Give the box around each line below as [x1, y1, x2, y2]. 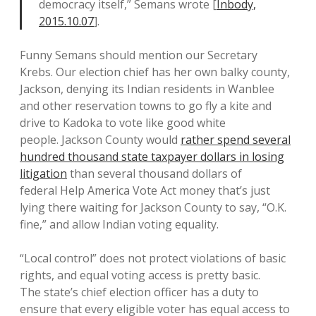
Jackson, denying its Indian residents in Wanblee [20, 81, 274, 97]
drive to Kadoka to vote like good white [20, 115, 226, 130]
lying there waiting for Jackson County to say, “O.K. [20, 200, 286, 215]
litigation [20, 166, 67, 181]
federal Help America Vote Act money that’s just [20, 183, 270, 198]
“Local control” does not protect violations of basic [20, 250, 286, 266]
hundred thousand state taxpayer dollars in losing [20, 149, 284, 164]
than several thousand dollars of [67, 166, 242, 181]
